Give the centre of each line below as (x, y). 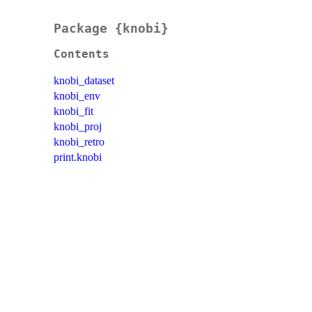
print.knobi (78, 157)
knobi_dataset (84, 81)
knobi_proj (78, 127)
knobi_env (77, 96)
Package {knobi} (111, 29)
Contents (81, 55)
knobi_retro (79, 142)
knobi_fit (73, 111)
